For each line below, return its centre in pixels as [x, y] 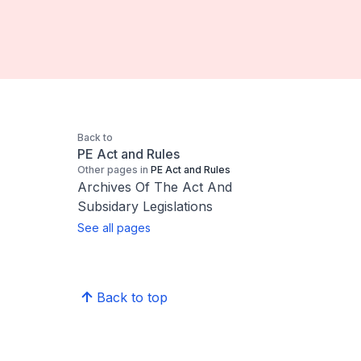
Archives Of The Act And [155, 187]
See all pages [114, 228]
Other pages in [113, 170]
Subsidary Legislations [145, 206]
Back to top [132, 297]
